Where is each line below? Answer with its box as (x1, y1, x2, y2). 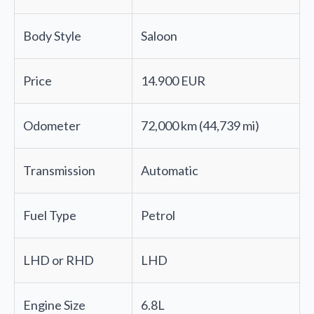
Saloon (141, 28, 177, 44)
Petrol (141, 207, 175, 224)
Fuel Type (23, 207, 76, 224)
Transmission (23, 163, 95, 179)
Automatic (141, 163, 198, 179)
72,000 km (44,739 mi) (141, 118, 259, 134)
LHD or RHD (23, 252, 94, 268)
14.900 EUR (141, 73, 205, 89)
